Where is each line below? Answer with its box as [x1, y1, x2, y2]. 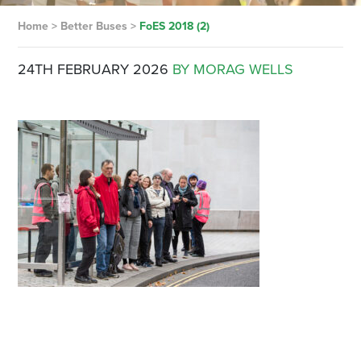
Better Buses [60, 19, 127, 33]
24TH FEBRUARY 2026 [17, 60, 168, 78]
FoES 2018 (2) [139, 19, 210, 33]
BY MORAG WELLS [172, 60, 293, 78]
